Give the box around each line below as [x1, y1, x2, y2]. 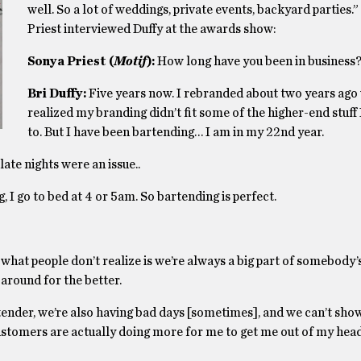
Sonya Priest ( [27, 55, 114, 68]
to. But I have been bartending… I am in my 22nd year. [27, 126, 324, 139]
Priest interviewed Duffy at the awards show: [27, 23, 279, 35]
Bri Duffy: [27, 87, 89, 100]
